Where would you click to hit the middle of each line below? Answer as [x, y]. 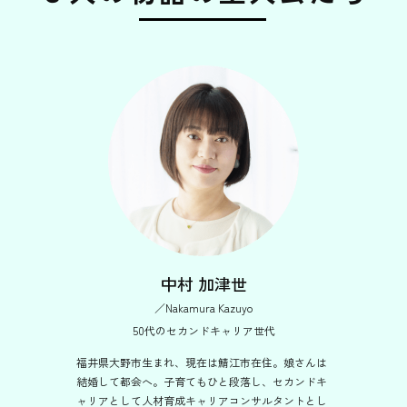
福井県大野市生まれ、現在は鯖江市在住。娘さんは [202, 362]
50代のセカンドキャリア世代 [203, 330]
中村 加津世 [203, 283]
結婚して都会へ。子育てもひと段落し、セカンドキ [202, 381]
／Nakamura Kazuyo [203, 308]
